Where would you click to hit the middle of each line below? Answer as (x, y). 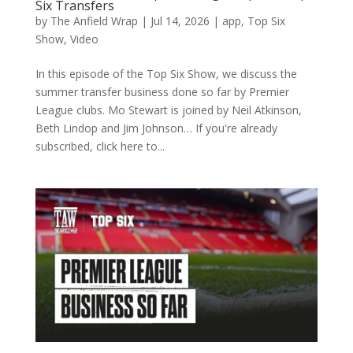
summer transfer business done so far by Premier (162, 91)
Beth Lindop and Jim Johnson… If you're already (156, 128)
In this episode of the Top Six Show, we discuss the (166, 73)
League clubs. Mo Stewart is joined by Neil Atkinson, (168, 110)
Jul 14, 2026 (180, 20)
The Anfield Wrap (94, 20)
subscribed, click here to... (100, 146)
